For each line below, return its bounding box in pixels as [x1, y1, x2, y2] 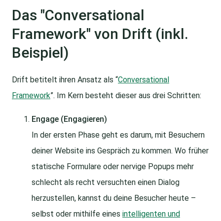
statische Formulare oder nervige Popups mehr [32, 162, 194, 172]
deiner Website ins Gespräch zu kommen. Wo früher [32, 146, 209, 156]
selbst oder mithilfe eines [32, 209, 122, 219]
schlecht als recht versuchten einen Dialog [32, 178, 180, 187]
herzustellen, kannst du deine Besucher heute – [32, 193, 196, 203]
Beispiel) [12, 44, 69, 62]
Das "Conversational [12, 6, 145, 24]
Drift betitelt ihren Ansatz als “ [12, 75, 118, 85]
